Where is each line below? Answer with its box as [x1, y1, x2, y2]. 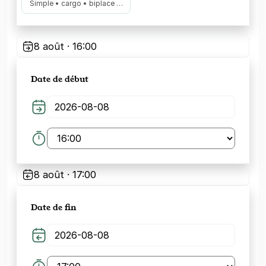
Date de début [31, 73, 88, 84]
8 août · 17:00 [34, 169, 96, 180]
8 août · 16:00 [34, 40, 97, 52]
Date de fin [31, 201, 77, 213]
